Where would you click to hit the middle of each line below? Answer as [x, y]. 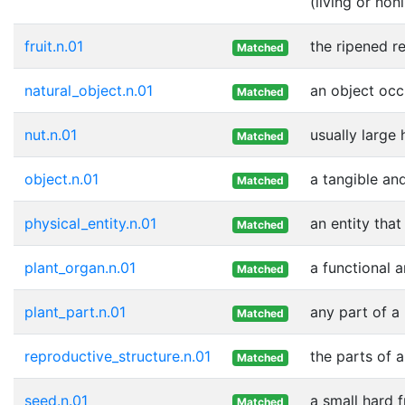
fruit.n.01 [54, 46]
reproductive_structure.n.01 [118, 356]
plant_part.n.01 [75, 311]
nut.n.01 [51, 134]
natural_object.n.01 [89, 90]
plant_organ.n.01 [80, 267]
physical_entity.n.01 [90, 223]
